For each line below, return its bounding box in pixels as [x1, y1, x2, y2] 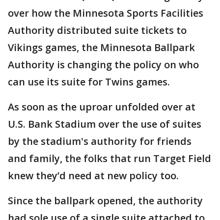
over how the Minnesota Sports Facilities [8, 6, 203, 20]
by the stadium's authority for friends [8, 135, 192, 148]
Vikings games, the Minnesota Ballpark [8, 41, 195, 54]
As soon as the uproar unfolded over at [8, 100, 195, 113]
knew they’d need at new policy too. [8, 169, 179, 182]
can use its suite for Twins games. [8, 75, 170, 88]
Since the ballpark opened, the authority [8, 194, 203, 207]
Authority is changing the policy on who [8, 58, 199, 71]
